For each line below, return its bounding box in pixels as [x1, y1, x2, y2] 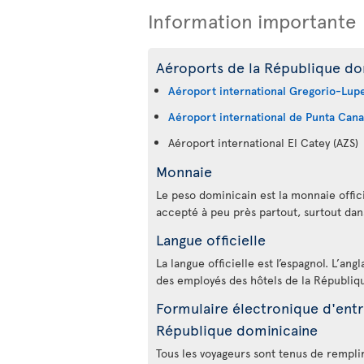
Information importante [148, 7, 356, 35]
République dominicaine [156, 319, 318, 340]
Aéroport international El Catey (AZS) [168, 135, 358, 151]
